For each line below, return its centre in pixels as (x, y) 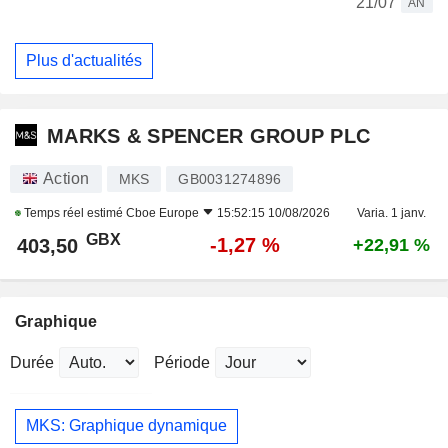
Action (66, 178)
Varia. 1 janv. (391, 212)
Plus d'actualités (84, 60)
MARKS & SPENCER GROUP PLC (209, 136)
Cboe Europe (162, 212)
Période (182, 362)
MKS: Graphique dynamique (126, 426)
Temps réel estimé (73, 212)
